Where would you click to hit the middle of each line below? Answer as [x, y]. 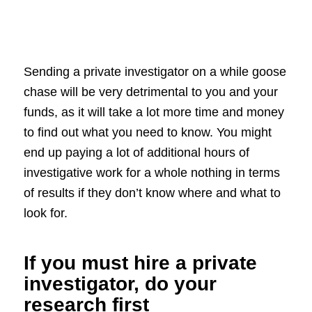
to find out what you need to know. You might [147, 133]
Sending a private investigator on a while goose [155, 72]
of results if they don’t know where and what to [152, 193]
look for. [45, 213]
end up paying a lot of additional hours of [136, 153]
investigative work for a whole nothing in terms [151, 173]
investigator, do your [120, 284]
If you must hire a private [140, 263]
